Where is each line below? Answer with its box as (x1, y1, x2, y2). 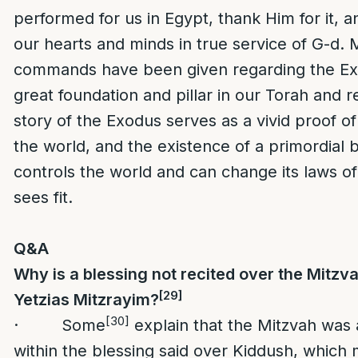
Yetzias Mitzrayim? (14, 290, 159, 309)
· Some (14, 316, 105, 335)
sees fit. (14, 188, 73, 207)
